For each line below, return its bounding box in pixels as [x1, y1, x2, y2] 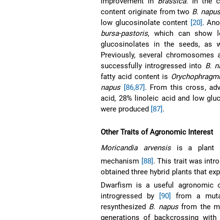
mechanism [101, 156, 141, 165]
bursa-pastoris [101, 28, 148, 38]
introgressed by [101, 191, 160, 200]
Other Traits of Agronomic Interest [101, 127, 214, 137]
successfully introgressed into [101, 61, 205, 70]
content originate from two [101, 7, 192, 16]
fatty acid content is [101, 72, 171, 81]
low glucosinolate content [101, 18, 191, 27]
